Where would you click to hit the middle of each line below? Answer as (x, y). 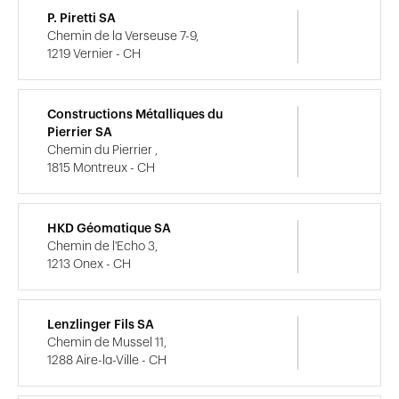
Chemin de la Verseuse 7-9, (123, 36)
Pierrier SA (80, 132)
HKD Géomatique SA (109, 228)
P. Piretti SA (81, 18)
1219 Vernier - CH (94, 54)
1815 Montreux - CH (101, 168)
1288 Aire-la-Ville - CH (107, 360)
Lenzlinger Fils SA (101, 325)
